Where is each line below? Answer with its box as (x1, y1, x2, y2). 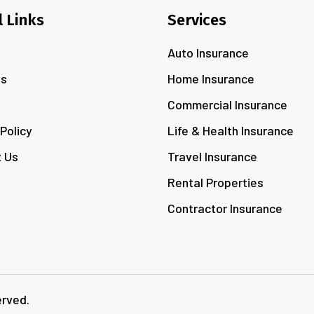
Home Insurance (168, 71, 254, 86)
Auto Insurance (168, 45, 249, 60)
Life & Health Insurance (168, 123, 294, 138)
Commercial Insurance (168, 97, 287, 112)
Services (168, 11, 226, 29)
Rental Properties (168, 175, 264, 190)
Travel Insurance (168, 149, 257, 164)
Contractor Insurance (168, 200, 282, 216)
